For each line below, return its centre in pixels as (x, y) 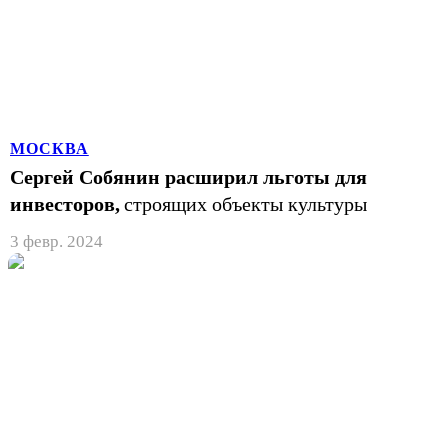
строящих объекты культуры (245, 203)
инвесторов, (65, 203)
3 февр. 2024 (56, 241)
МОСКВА (49, 148)
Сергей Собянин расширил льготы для (188, 176)
